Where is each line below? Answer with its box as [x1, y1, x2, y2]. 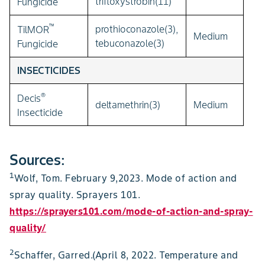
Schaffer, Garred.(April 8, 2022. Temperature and [14, 249, 238, 261]
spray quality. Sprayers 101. [9, 189, 140, 201]
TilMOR [17, 24, 49, 36]
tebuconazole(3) [95, 37, 164, 49]
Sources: [9, 150, 65, 169]
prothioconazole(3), [95, 22, 178, 35]
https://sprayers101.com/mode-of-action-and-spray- [9, 205, 253, 218]
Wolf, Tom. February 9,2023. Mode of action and [14, 172, 237, 185]
